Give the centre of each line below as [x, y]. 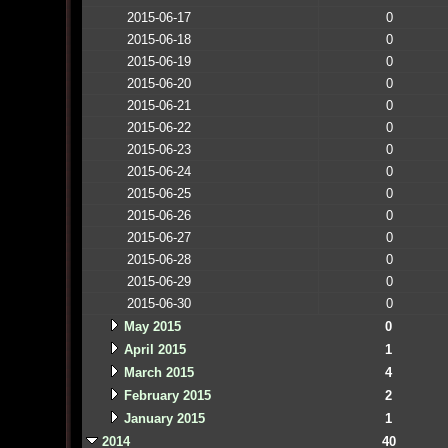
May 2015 [152, 326]
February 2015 [167, 395]
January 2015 [164, 418]
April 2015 [154, 349]
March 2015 [158, 372]
